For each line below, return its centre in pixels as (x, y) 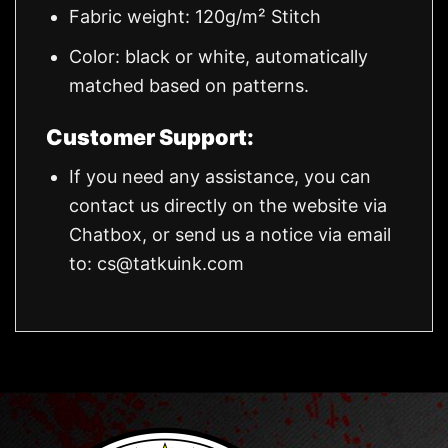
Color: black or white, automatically (219, 56)
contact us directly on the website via (228, 205)
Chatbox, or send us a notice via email (230, 234)
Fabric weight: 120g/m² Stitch (195, 16)
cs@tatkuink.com (171, 263)
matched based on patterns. (189, 85)
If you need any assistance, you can (220, 176)
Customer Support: (150, 136)
